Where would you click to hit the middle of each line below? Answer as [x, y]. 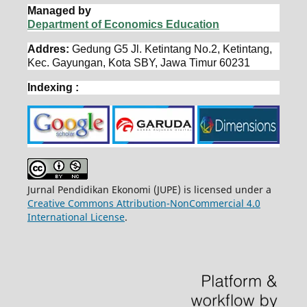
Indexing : [53, 87]
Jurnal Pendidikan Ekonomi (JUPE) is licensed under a [149, 189]
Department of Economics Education [123, 24]
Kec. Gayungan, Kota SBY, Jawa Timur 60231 [138, 62]
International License [76, 217]
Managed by [59, 10]
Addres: [49, 49]
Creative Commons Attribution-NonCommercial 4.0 [144, 203]
